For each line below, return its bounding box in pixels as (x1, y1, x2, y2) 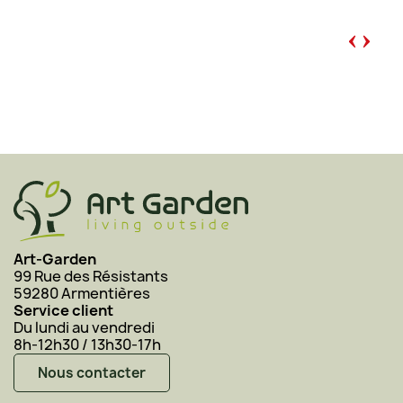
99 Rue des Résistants (13, 266, 168, 287)
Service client (13, 300, 113, 321)
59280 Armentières (13, 283, 150, 304)
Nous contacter (38, 363, 146, 383)
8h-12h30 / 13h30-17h (13, 335, 161, 355)
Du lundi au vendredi (13, 318, 155, 338)
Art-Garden (13, 249, 96, 270)
